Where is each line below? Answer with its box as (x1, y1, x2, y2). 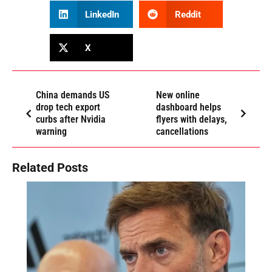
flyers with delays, (155, 114, 227, 126)
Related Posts (12, 160, 88, 175)
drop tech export (36, 101, 100, 114)
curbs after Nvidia (36, 114, 106, 126)
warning (36, 126, 67, 138)
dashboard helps (155, 101, 221, 114)
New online (155, 89, 200, 101)
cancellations (155, 126, 208, 138)
